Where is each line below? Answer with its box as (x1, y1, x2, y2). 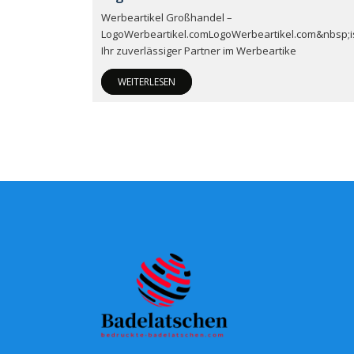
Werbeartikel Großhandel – (101, 10, 232, 24)
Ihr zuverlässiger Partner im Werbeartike (101, 43, 296, 58)
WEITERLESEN (118, 75, 175, 88)
